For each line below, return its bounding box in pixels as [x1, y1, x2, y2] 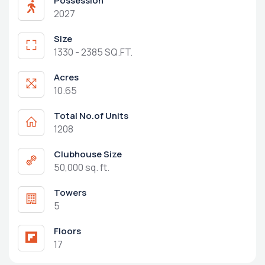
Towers [54, 186, 86, 199]
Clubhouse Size [54, 148, 122, 161]
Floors [54, 225, 81, 238]
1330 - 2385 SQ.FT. [54, 46, 132, 59]
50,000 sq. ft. [54, 161, 109, 174]
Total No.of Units [54, 109, 128, 122]
